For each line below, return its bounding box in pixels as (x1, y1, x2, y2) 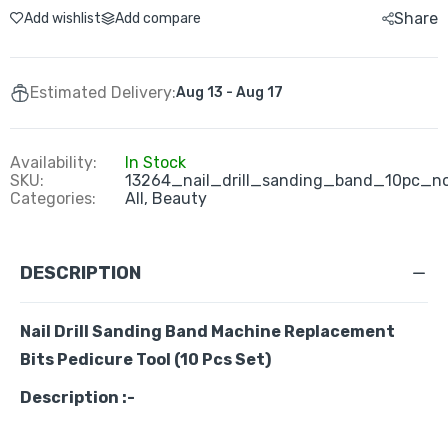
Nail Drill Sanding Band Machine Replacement (20, 322, 395, 341)
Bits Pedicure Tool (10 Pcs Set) (20, 350, 274, 369)
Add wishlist (24, 10, 101, 27)
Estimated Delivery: (30, 83, 176, 102)
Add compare (115, 10, 201, 27)
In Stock (125, 153, 186, 172)
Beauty (152, 189, 207, 208)
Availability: (10, 153, 97, 172)
